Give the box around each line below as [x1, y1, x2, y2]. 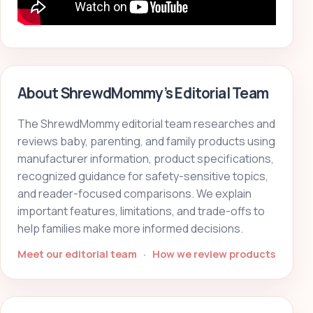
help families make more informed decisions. [17, 221, 243, 237]
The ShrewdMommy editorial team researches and [17, 116, 275, 132]
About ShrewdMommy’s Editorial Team [17, 83, 269, 103]
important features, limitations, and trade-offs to [17, 203, 265, 219]
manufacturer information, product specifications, [17, 151, 274, 167]
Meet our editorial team [17, 247, 139, 261]
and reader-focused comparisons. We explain [17, 186, 252, 202]
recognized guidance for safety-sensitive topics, [17, 168, 268, 184]
